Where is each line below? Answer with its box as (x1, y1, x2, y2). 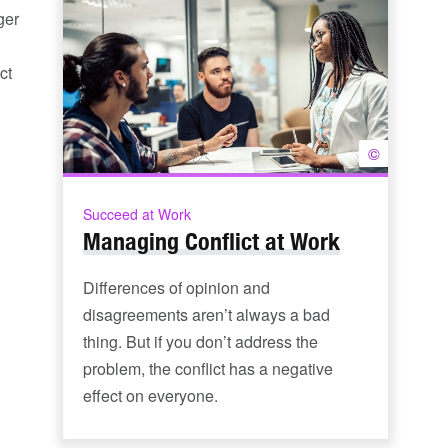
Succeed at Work (83, 204, 191, 224)
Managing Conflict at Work (83, 227, 340, 255)
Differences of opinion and (83, 276, 270, 299)
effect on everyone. (83, 384, 218, 407)
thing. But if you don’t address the (83, 330, 318, 353)
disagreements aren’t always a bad (83, 303, 330, 326)
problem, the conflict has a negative (83, 357, 333, 380)
